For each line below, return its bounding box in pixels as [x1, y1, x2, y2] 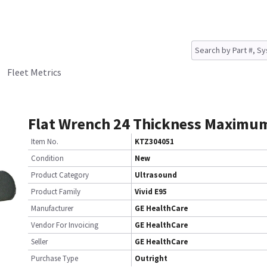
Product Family [31, 187, 80, 197]
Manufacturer [31, 203, 73, 213]
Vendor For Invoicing [31, 220, 98, 230]
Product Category [31, 170, 89, 180]
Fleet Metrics [7, 66, 61, 78]
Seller [31, 237, 48, 247]
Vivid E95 [135, 187, 167, 197]
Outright [135, 253, 167, 263]
